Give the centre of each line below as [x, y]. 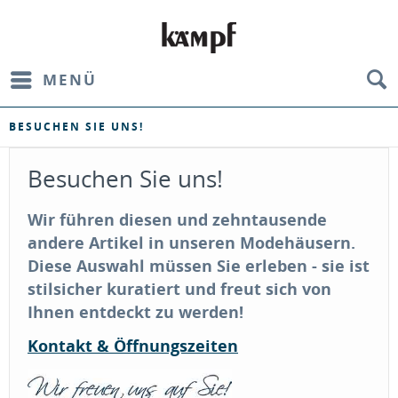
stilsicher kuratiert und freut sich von [179, 289]
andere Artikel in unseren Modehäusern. [191, 243]
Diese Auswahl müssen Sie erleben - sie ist [199, 266]
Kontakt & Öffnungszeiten [133, 346]
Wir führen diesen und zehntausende [177, 219]
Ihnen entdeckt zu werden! [135, 312]
